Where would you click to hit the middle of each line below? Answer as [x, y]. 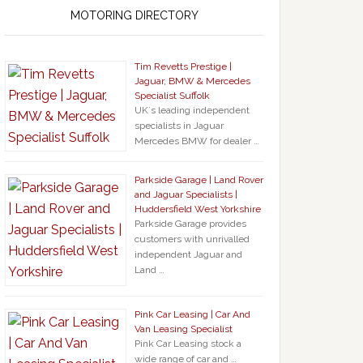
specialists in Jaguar [179, 126]
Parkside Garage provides [190, 224]
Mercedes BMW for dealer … [197, 141]
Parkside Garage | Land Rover [199, 180]
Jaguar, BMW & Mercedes [192, 81]
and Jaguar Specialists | [186, 195]
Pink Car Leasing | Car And [192, 315]
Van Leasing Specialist [184, 329]
